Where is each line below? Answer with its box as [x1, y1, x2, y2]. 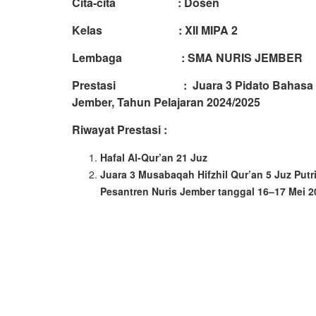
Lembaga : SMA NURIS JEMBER [72, 49, 303, 66]
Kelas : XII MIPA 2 [72, 21, 238, 38]
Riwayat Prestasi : [72, 121, 167, 138]
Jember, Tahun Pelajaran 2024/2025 [72, 93, 260, 110]
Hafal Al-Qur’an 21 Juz [100, 150, 207, 164]
